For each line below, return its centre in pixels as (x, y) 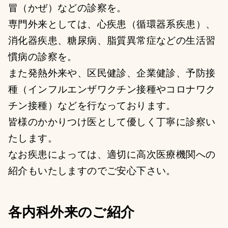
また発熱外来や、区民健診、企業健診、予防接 (112, 72)
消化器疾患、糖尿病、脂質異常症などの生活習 (112, 40)
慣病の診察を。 (43, 56)
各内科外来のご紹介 (72, 211)
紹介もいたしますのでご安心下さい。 (92, 170)
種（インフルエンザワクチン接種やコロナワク (112, 89)
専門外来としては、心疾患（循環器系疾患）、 (112, 23)
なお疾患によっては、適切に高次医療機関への (112, 154)
